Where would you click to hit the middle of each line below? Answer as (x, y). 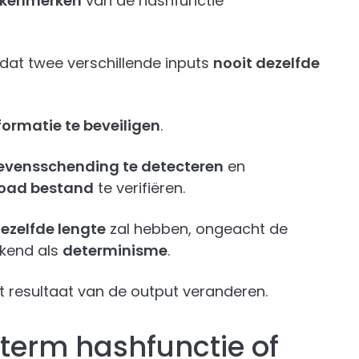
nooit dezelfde (266, 63)
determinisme (115, 250)
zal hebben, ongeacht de (197, 229)
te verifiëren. (139, 188)
